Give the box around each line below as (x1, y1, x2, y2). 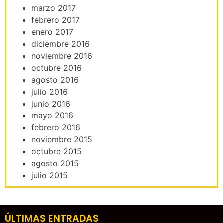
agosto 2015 (31, 158, 79, 168)
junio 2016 (31, 98, 70, 109)
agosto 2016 (31, 74, 79, 85)
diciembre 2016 (31, 38, 90, 49)
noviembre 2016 (31, 50, 92, 61)
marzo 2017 (31, 2, 76, 13)
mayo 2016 (31, 110, 73, 120)
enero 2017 (31, 26, 73, 37)
